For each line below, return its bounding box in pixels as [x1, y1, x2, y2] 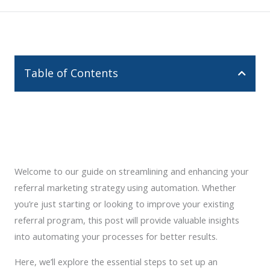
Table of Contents [24, 66, 118, 80]
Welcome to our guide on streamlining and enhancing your [14, 165, 249, 177]
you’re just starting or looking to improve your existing [14, 198, 234, 210]
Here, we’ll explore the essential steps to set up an [14, 255, 218, 268]
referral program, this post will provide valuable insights [14, 214, 239, 226]
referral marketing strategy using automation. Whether [14, 181, 236, 193]
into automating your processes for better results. [14, 230, 220, 242]
